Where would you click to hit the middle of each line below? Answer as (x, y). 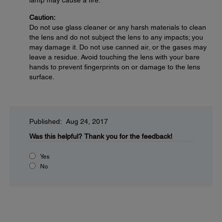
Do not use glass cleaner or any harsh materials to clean (118, 27)
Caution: (42, 17)
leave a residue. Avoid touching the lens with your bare (114, 57)
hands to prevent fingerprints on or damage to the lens (115, 67)
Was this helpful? (56, 136)
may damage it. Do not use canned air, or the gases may (118, 47)
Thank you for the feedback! (128, 136)
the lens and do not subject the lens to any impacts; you (116, 37)
